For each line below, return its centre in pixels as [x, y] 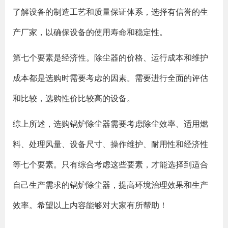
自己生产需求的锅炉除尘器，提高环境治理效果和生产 [110, 185]
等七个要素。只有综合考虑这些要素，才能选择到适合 [110, 164]
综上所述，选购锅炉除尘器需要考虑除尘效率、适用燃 [110, 124]
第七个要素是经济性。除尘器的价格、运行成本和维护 [110, 58]
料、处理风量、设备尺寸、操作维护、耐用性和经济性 [110, 144]
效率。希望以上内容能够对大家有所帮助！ [90, 205]
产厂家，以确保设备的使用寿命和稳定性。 [90, 32]
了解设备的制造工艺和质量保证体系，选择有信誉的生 [110, 12]
